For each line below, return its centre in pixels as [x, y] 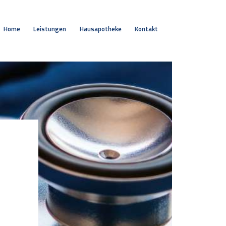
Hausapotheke [100, 29]
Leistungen [50, 29]
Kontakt [146, 29]
